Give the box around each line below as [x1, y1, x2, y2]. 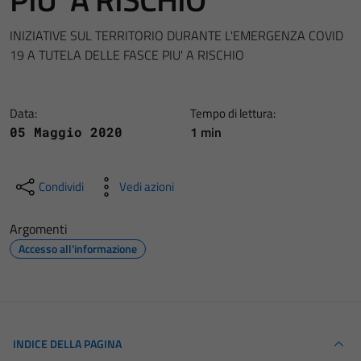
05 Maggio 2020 [10, 123, 122, 140]
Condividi [39, 177, 84, 196]
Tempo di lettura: [190, 104, 276, 122]
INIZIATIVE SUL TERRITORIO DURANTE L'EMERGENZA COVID [10, 26, 343, 45]
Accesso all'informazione [19, 240, 137, 257]
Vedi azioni [119, 177, 174, 196]
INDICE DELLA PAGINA [13, 335, 122, 352]
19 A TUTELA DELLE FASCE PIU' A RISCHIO [10, 45, 244, 64]
